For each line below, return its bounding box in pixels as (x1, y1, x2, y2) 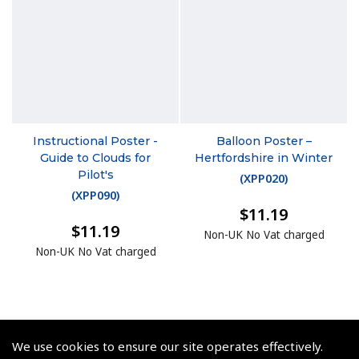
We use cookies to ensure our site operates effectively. (12, 338, 323, 354)
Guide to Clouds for (40, 150, 151, 165)
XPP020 (244, 171, 284, 187)
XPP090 (75, 188, 116, 204)
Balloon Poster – (216, 133, 312, 148)
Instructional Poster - (33, 133, 158, 148)
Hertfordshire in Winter (195, 150, 333, 165)
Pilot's (77, 167, 114, 182)
